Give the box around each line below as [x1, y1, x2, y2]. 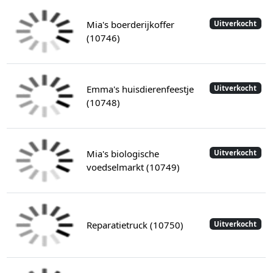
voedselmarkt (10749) [86, 161, 180, 174]
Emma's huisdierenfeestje [86, 83, 194, 96]
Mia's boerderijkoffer [86, 18, 174, 31]
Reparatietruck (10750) [86, 219, 183, 232]
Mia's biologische [86, 147, 159, 160]
